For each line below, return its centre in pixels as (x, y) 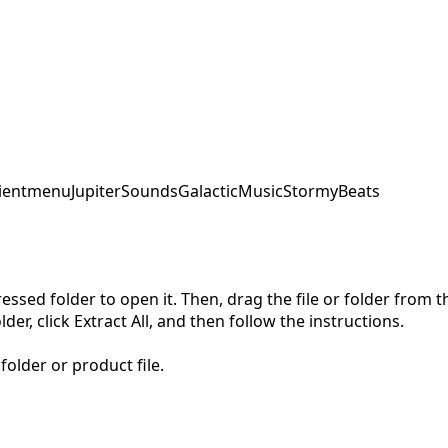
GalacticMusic (230, 190)
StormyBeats (331, 190)
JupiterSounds (124, 190)
